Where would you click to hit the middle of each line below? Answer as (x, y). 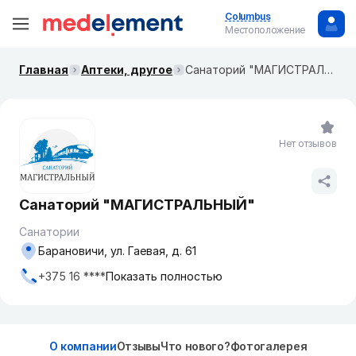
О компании (83, 346)
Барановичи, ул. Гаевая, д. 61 (117, 251)
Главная (44, 70)
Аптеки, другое (127, 70)
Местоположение (265, 30)
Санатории (49, 232)
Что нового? (195, 346)
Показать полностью (164, 276)
